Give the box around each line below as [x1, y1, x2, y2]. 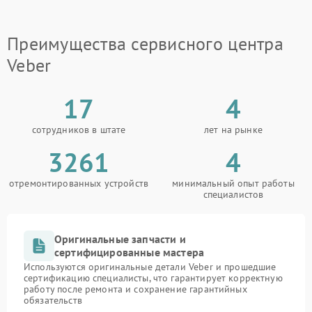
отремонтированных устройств [8, 177, 149, 189]
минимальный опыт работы [172, 177, 295, 189]
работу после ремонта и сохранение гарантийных [24, 283, 247, 295]
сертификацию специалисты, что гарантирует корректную [24, 272, 283, 284]
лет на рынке [204, 123, 263, 136]
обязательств [24, 294, 82, 306]
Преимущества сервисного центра [7, 32, 283, 55]
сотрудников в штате [31, 123, 126, 136]
